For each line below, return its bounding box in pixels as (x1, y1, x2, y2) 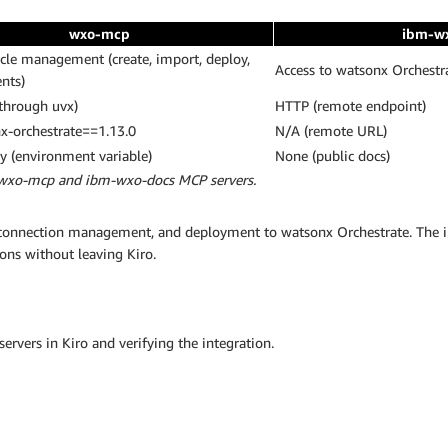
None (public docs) (275, 146, 390, 164)
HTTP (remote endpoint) (275, 96, 426, 114)
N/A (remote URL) (275, 121, 387, 139)
